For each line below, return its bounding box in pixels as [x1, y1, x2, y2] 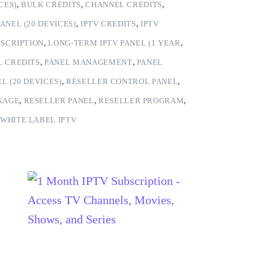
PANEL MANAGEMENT [44, 58, 133, 67]
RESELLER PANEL [23, 96, 94, 105]
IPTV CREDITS [80, 19, 136, 28]
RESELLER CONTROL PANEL [65, 77, 178, 86]
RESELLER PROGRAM [98, 96, 184, 105]
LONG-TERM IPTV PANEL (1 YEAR [48, 38, 181, 47]
